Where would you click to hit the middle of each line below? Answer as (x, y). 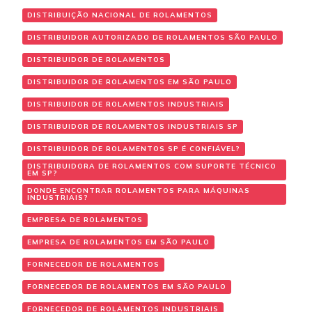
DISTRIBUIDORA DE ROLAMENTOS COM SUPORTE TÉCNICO (152, 166)
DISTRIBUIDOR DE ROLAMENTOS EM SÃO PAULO (130, 82)
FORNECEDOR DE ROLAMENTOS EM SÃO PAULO (127, 287)
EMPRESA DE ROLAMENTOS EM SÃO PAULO (118, 242)
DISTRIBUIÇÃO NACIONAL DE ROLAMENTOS (120, 15)
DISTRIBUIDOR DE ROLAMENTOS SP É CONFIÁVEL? (134, 149)
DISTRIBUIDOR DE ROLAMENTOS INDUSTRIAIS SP (133, 127)
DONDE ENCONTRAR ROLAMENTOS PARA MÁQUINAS (139, 191)
